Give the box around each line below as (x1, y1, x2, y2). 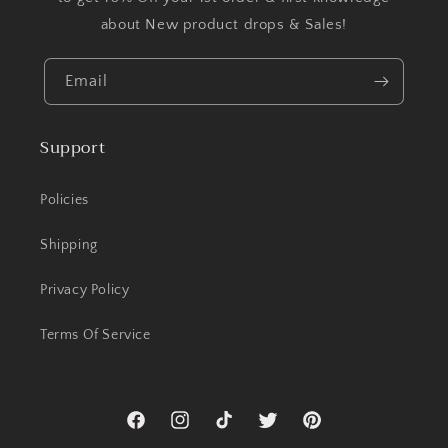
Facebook (124, 422, 187, 439)
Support (40, 134, 106, 162)
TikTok (212, 422, 253, 439)
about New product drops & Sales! (100, 16, 348, 33)
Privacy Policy (40, 282, 130, 298)
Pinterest (300, 422, 357, 439)
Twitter (256, 422, 302, 439)
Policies (40, 192, 89, 208)
